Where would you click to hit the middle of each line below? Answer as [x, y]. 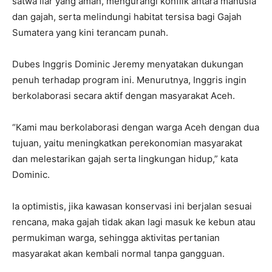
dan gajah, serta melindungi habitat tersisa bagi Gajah [127, 16]
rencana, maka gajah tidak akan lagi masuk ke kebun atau [134, 222]
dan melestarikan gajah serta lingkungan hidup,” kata [125, 158]
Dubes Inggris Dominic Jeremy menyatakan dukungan [128, 64]
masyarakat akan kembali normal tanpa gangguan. [118, 253]
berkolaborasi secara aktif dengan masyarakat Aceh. [124, 95]
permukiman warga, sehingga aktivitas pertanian [116, 237]
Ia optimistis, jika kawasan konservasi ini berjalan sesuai [132, 206]
